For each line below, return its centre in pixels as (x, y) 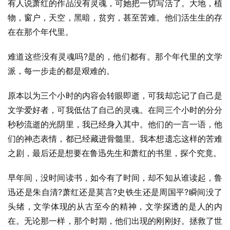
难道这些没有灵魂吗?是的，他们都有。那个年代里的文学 (115, 56)
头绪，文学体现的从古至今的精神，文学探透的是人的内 (115, 206)
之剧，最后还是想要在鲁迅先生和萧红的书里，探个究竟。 (114, 153)
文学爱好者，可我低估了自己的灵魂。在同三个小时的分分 (115, 110)
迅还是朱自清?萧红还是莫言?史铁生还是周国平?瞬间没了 (115, 192)
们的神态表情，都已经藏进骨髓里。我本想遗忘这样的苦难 (115, 139)
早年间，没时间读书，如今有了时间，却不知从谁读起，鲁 (115, 178)
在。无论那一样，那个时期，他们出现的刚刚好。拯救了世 (115, 221)
